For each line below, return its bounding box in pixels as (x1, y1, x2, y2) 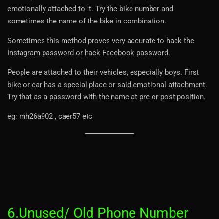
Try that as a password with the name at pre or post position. (7, 92, 206, 101)
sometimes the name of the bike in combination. (7, 16, 166, 25)
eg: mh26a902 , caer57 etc (7, 111, 92, 121)
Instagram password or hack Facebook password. (7, 48, 170, 57)
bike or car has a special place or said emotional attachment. (7, 80, 207, 89)
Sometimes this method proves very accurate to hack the (7, 36, 194, 45)
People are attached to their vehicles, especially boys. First (7, 67, 199, 77)
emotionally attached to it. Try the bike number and (7, 4, 173, 13)
